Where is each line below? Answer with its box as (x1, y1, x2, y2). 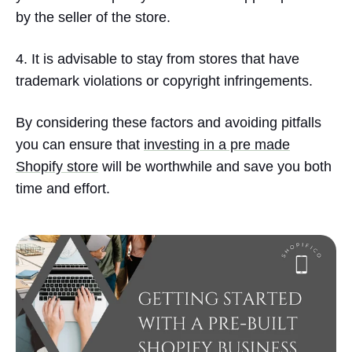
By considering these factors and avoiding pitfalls (16, 115, 321, 131)
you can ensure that (16, 137, 140, 153)
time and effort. (16, 181, 110, 197)
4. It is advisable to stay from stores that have (16, 51, 299, 68)
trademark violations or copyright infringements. (16, 73, 313, 90)
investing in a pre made (144, 137, 290, 153)
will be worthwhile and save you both (102, 159, 332, 175)
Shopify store (16, 159, 98, 175)
